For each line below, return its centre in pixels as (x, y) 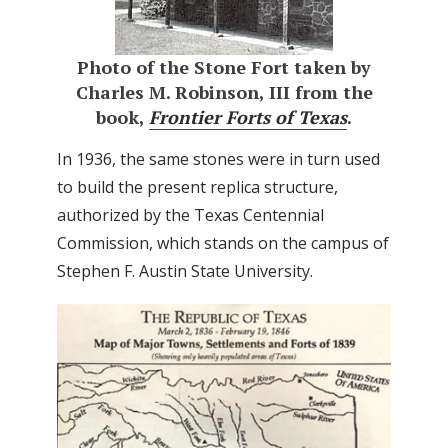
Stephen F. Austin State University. (185, 271)
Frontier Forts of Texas (248, 117)
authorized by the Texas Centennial (190, 215)
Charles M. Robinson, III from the (224, 92)
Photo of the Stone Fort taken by (224, 67)
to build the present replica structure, (197, 187)
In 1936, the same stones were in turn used (218, 159)
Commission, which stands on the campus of (223, 243)
